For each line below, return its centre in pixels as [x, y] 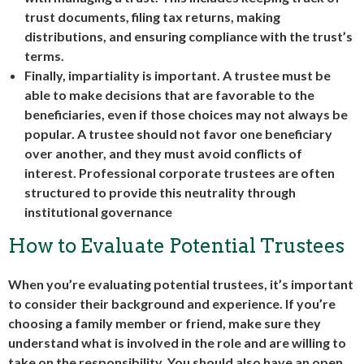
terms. [44, 56]
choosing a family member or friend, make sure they [165, 323]
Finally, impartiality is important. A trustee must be [178, 75]
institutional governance [98, 212]
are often [305, 173]
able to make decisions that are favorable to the [169, 95]
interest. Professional [91, 173]
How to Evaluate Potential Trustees [176, 246]
